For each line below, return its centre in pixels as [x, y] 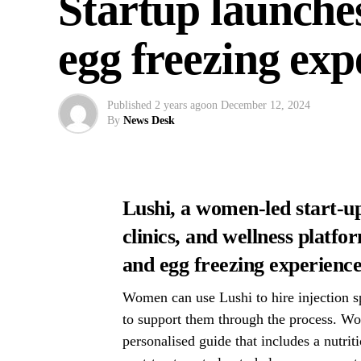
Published [129, 106]
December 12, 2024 [266, 106]
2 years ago [180, 106]
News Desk [149, 121]
